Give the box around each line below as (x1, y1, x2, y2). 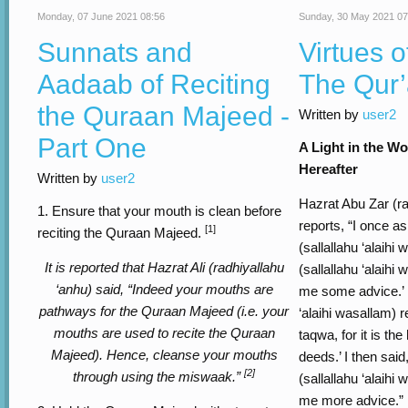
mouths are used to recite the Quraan (53, 325, 275, 341)
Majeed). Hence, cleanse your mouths (50, 347, 278, 362)
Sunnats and (37, 37, 192, 67)
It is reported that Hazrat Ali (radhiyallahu (44, 260, 284, 275)
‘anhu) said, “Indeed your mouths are (55, 281, 273, 297)
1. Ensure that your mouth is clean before (37, 203, 281, 219)
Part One (37, 133, 147, 163)
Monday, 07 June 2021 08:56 (37, 11, 165, 22)
